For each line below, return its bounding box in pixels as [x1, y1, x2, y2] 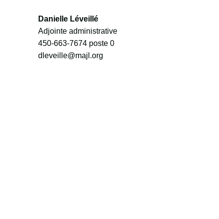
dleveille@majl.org [38, 51, 103, 60]
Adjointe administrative [38, 27, 117, 36]
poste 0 [87, 39, 114, 48]
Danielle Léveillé [38, 15, 98, 23]
